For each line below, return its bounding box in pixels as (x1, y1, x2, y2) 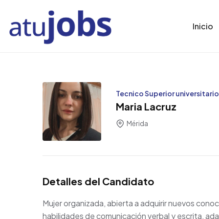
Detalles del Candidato (43, 175, 154, 188)
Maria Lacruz (116, 100, 176, 112)
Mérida (126, 119, 148, 128)
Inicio (193, 21, 213, 31)
